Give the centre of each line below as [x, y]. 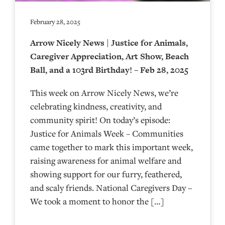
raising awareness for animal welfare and [106, 160]
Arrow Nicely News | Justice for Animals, [109, 42]
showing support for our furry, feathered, [106, 174]
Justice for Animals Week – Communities [107, 133]
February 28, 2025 [55, 21]
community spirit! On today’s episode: [100, 120]
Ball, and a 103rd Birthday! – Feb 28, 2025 [109, 70]
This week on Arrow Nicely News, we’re [104, 92]
